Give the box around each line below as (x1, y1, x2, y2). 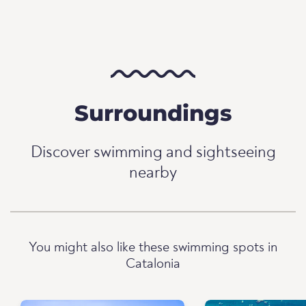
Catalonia (126, 258, 180, 271)
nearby (129, 165, 177, 182)
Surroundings (74, 100, 232, 126)
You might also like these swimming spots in (29, 241, 277, 255)
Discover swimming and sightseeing (30, 145, 276, 161)
